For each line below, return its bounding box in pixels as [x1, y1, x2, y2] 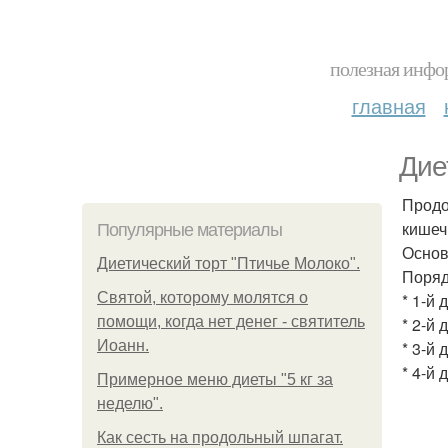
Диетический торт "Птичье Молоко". [97, 255, 360, 272]
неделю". [97, 395, 163, 412]
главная [351, 91, 426, 120]
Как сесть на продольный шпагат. [97, 429, 343, 446]
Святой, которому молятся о [97, 289, 308, 306]
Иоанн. [97, 337, 149, 354]
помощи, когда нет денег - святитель [97, 313, 365, 330]
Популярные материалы [97, 220, 282, 240]
